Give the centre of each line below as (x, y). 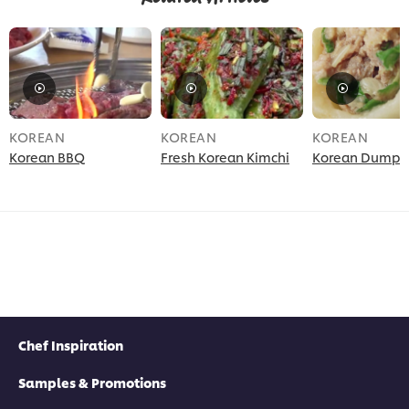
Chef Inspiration (71, 344)
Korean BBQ (47, 156)
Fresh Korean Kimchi (225, 156)
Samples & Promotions (92, 382)
